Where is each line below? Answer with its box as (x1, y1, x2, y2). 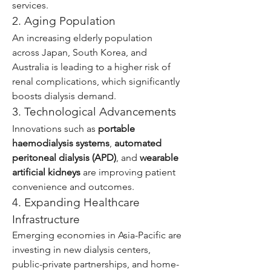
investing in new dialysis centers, (12, 244, 151, 255)
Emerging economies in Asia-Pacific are (12, 229, 181, 241)
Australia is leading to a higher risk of (12, 61, 171, 73)
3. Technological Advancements (12, 105, 176, 119)
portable (98, 123, 135, 134)
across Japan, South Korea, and (12, 47, 147, 58)
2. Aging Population (12, 14, 116, 28)
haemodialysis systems (12, 137, 109, 149)
